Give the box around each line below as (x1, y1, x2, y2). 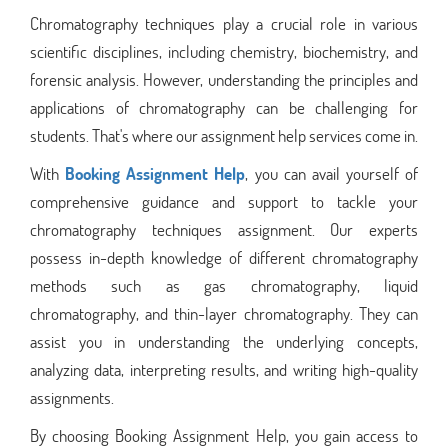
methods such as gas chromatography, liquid (30, 273, 418, 297)
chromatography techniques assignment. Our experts (30, 217, 418, 241)
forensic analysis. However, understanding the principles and (30, 67, 418, 91)
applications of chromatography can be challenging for (30, 95, 418, 119)
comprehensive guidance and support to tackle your (30, 189, 418, 213)
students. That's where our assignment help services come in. (30, 123, 418, 147)
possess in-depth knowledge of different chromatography (30, 245, 418, 269)
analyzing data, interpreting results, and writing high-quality (30, 357, 418, 381)
